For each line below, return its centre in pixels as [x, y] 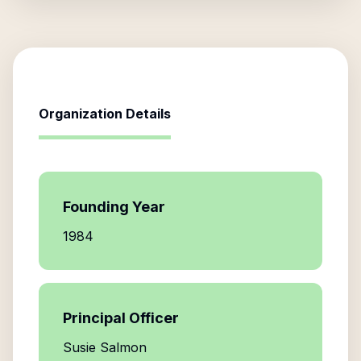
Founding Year [114, 207]
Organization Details [105, 114]
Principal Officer [121, 318]
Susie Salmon [105, 347]
